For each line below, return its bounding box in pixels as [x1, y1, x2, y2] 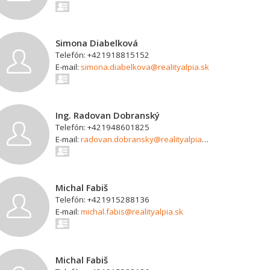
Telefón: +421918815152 [55, 49, 150, 60]
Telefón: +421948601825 [55, 122, 150, 133]
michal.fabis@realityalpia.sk [81, 206, 184, 217]
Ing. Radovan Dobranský [55, 109, 160, 121]
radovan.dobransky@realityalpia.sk [81, 134, 202, 145]
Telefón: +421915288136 [55, 194, 150, 205]
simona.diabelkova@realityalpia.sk [81, 61, 210, 72]
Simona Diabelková [55, 37, 139, 49]
